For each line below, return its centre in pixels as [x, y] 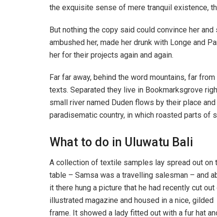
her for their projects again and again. [111, 55]
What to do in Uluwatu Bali [121, 142]
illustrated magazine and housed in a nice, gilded [132, 201]
